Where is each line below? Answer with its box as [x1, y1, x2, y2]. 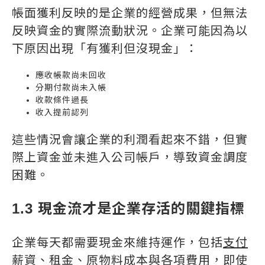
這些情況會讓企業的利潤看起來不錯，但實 [12, 133, 248, 146]
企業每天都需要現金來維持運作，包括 [12, 236, 223, 249]
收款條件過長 [35, 95, 89, 105]
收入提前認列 [35, 108, 89, 117]
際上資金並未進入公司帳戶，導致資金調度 [12, 151, 248, 164]
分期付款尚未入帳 [35, 83, 106, 92]
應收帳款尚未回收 [35, 70, 106, 80]
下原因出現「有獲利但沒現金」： [12, 42, 198, 55]
